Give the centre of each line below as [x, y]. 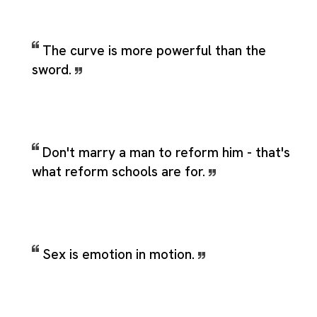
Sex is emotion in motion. [120, 254]
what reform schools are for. [120, 171]
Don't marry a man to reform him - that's [166, 152]
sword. [53, 69]
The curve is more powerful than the [154, 50]
